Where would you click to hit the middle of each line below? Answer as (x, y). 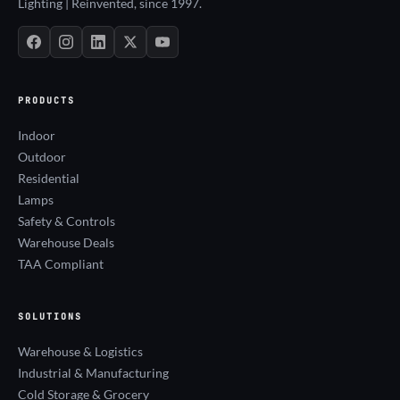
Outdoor (42, 156)
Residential (49, 178)
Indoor (37, 135)
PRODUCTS (46, 100)
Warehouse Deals (66, 242)
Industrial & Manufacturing (93, 372)
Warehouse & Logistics (80, 351)
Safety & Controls (67, 221)
